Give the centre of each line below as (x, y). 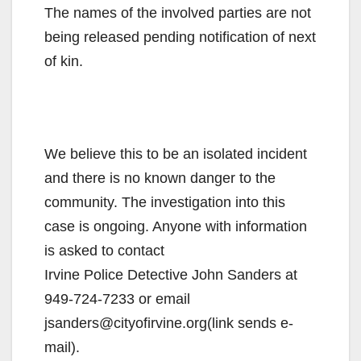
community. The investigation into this (165, 202)
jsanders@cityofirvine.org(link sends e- (169, 323)
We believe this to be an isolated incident (176, 154)
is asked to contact (104, 250)
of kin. (64, 61)
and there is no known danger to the (160, 178)
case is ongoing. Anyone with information (176, 226)
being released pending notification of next (180, 37)
